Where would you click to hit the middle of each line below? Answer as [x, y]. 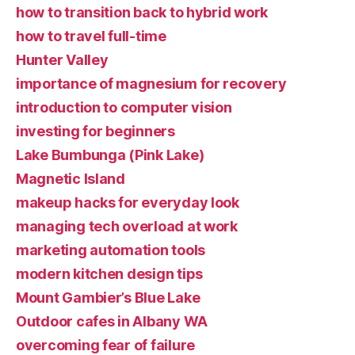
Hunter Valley [62, 60]
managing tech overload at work [127, 226]
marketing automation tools [111, 250]
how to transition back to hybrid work [142, 12]
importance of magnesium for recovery [151, 84]
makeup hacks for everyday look [128, 202]
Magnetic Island [71, 179]
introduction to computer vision [124, 107]
